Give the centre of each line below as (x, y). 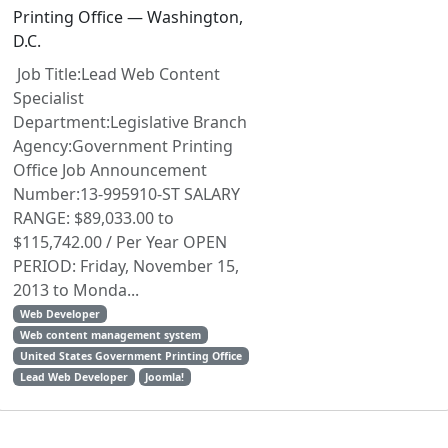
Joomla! (165, 377)
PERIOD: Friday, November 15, (126, 266)
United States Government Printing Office (130, 356)
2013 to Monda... (76, 290)
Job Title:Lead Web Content (116, 74)
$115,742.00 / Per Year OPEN (120, 242)
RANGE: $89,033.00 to (93, 218)
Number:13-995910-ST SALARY (126, 194)
